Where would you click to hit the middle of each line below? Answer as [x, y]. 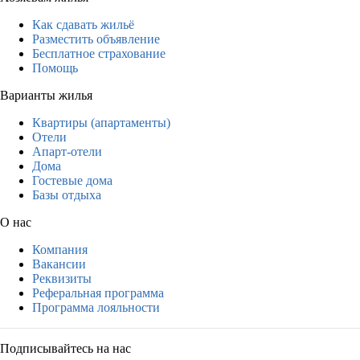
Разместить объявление [96, 39]
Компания [60, 249]
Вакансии [59, 264]
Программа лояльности [96, 307]
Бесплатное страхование [99, 53]
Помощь [55, 67]
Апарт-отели [67, 151]
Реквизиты [62, 278]
